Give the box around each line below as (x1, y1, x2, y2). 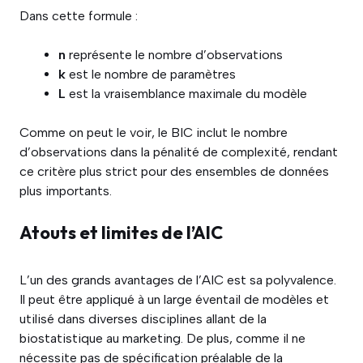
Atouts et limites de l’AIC (19, 221, 223, 244)
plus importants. (19, 183, 112, 199)
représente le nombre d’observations (66, 47, 283, 62)
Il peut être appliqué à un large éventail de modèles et (19, 292, 329, 307)
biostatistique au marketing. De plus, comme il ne (19, 331, 305, 346)
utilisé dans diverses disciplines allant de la (19, 311, 267, 327)
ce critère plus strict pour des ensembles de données (19, 164, 329, 179)
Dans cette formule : (19, 8, 138, 23)
